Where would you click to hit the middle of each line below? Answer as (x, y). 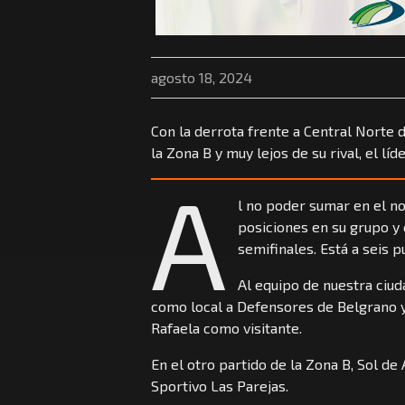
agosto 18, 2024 (202, 78)
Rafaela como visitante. (226, 328)
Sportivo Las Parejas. (220, 386)
